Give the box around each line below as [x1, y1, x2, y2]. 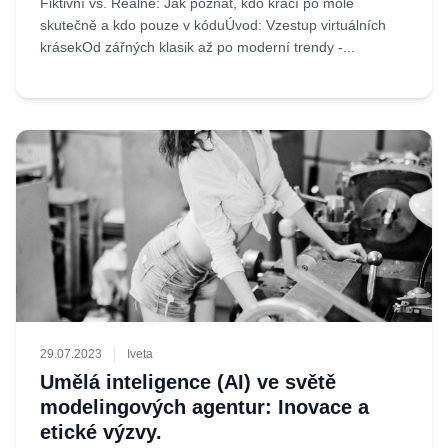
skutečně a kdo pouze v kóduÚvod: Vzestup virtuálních [40, 17, 386, 33]
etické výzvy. [40, 421, 162, 443]
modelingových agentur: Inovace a [40, 396, 369, 418]
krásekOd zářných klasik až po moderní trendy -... [40, 39, 355, 55]
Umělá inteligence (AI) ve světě [40, 371, 336, 393]
